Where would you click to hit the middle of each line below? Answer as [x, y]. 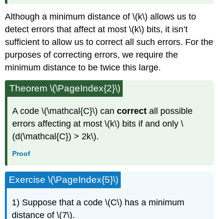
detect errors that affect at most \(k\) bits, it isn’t [97, 30]
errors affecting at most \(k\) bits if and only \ [98, 123]
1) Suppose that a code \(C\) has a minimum [98, 203]
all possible [171, 111]
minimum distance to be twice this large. [83, 68]
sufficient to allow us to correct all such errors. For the [109, 42]
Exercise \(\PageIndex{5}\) [64, 180]
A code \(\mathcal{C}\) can [65, 111]
